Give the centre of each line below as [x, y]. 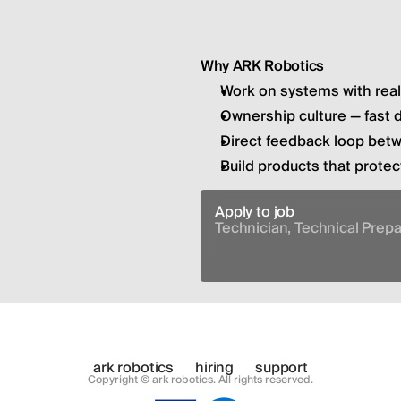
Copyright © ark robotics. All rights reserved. [200, 380]
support [282, 368]
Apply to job [255, 212]
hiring [215, 368]
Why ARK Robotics [262, 66]
